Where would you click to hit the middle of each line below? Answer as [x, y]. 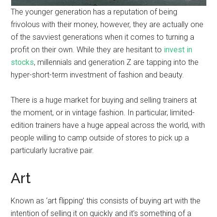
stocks [23, 62]
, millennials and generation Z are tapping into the [116, 62]
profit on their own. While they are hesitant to [87, 50]
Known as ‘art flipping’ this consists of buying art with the [106, 201]
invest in [178, 50]
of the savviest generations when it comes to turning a [103, 37]
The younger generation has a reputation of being [94, 12]
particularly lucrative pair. [53, 150]
